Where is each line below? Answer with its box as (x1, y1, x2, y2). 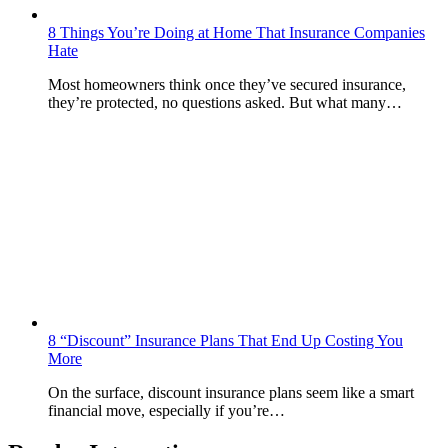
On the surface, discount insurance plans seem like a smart (48, 384, 414, 402)
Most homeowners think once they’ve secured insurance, (48, 76, 406, 94)
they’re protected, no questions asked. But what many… (48, 94, 402, 112)
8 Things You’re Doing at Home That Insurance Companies (48, 24, 425, 42)
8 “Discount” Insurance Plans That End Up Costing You (48, 332, 403, 350)
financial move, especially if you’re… (48, 402, 285, 420)
